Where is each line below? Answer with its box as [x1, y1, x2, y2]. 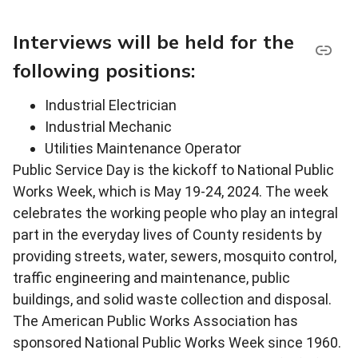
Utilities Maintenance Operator [45, 140, 248, 157]
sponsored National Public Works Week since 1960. [13, 334, 341, 352]
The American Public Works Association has [13, 312, 298, 330]
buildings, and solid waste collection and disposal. [13, 291, 332, 308]
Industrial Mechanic [45, 118, 175, 136]
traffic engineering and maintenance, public [13, 269, 290, 287]
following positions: [13, 58, 198, 83]
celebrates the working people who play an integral [13, 205, 338, 222]
